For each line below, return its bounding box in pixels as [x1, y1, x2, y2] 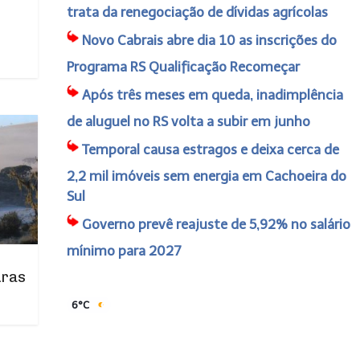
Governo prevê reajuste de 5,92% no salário [81, 216, 350, 232]
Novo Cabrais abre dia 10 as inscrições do [81, 32, 337, 48]
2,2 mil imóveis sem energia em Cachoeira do [66, 168, 346, 184]
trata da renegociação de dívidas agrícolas [66, 4, 328, 20]
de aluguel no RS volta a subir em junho [66, 113, 310, 129]
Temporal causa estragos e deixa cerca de [81, 141, 339, 157]
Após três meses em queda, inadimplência [81, 87, 343, 103]
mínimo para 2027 [66, 243, 182, 259]
